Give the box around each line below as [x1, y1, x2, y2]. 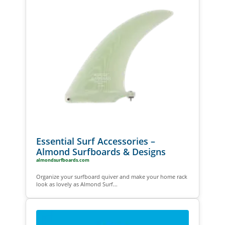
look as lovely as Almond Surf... [36, 180, 118, 188]
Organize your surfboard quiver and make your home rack [36, 172, 187, 180]
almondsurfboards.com [36, 156, 89, 163]
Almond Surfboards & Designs [36, 145, 166, 158]
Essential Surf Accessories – [36, 135, 155, 147]
